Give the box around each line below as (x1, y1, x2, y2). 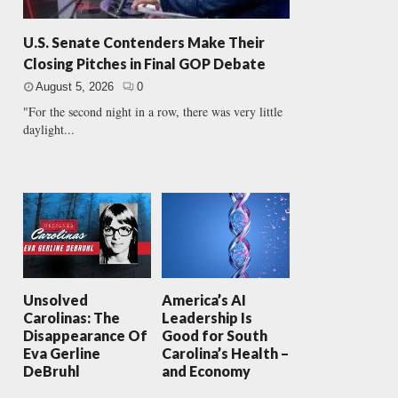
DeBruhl (22, 362, 80, 380)
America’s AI (161, 291, 246, 309)
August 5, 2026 (35, 80, 114, 94)
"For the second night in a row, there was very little (22, 103, 283, 121)
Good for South (161, 327, 267, 345)
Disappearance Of (22, 327, 147, 345)
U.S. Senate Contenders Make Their (22, 34, 265, 52)
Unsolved (22, 291, 88, 309)
